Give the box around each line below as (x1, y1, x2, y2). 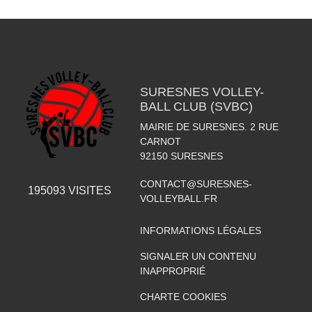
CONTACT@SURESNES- (139, 178, 252, 189)
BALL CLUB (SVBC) (139, 99, 253, 114)
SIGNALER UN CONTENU (139, 250, 256, 262)
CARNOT (139, 135, 181, 147)
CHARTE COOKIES (139, 290, 226, 302)
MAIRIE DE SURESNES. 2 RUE (139, 120, 279, 132)
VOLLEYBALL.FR (139, 192, 217, 204)
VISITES (65, 184, 112, 196)
